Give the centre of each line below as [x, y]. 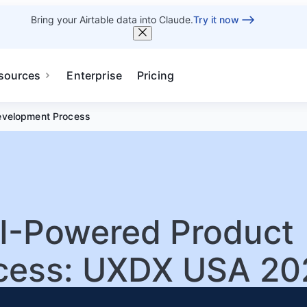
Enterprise [94, 75]
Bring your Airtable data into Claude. [112, 20]
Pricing [156, 75]
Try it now [216, 20]
